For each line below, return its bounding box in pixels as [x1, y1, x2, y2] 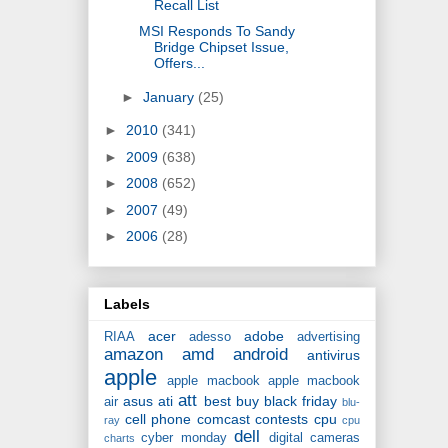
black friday [263, 393, 337, 410]
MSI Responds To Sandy [138, 23, 295, 40]
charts [104, 432, 135, 445]
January [142, 88, 198, 105]
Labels [104, 296, 150, 313]
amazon [104, 345, 163, 365]
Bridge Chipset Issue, [153, 39, 289, 56]
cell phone [124, 411, 191, 428]
